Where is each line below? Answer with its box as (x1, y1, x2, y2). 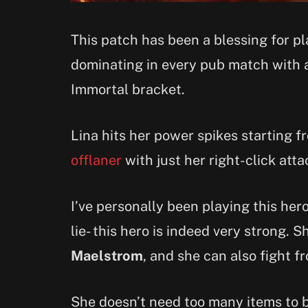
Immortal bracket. (71, 81, 185, 98)
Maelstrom (71, 247, 143, 264)
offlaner (71, 152, 122, 169)
